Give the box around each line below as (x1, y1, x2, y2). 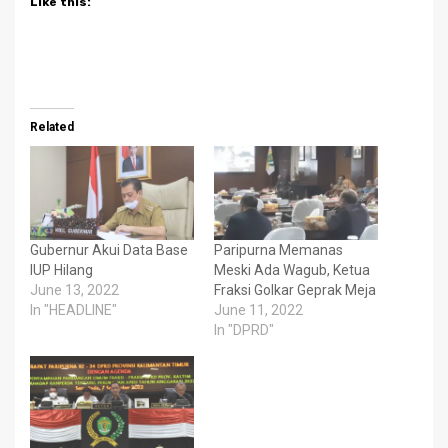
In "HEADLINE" (30, 302, 117, 319)
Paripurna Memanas (214, 242, 343, 259)
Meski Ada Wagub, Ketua (214, 262, 370, 279)
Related (30, 120, 74, 135)
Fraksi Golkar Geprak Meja (214, 282, 376, 299)
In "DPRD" (214, 322, 274, 339)
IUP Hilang (30, 262, 93, 279)
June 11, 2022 (214, 302, 303, 319)
